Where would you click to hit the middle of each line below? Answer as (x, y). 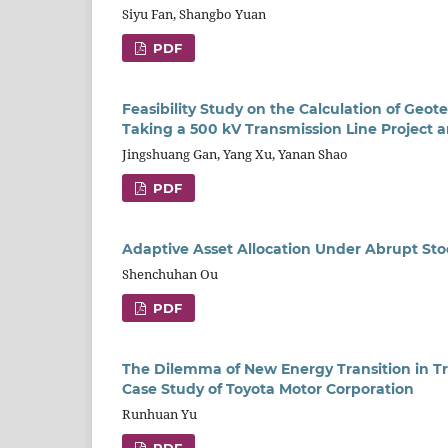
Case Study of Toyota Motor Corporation (268, 389)
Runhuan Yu (159, 414)
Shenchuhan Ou (170, 274)
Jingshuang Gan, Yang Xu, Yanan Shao (235, 154)
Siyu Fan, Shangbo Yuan (194, 14)
